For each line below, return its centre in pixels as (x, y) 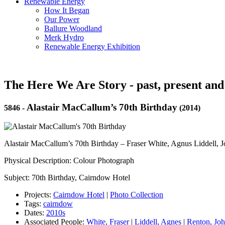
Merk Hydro (64, 37)
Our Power (62, 19)
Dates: (35, 213)
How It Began (67, 10)
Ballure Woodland (73, 28)
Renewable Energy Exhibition (92, 46)
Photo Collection (137, 195)
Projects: (39, 195)
